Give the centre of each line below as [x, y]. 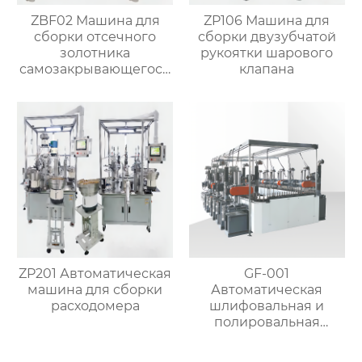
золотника [95, 53]
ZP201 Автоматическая [95, 274]
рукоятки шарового [267, 53]
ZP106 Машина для [267, 21]
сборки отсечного [95, 37]
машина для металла [267, 339]
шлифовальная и [267, 306]
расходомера [95, 306]
